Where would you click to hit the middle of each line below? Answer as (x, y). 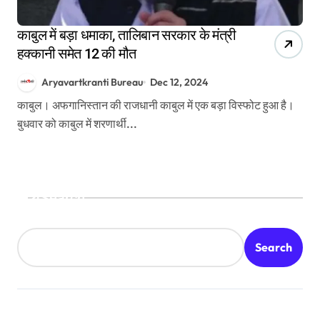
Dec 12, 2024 (179, 82)
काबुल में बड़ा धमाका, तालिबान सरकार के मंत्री (127, 35)
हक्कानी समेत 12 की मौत (77, 53)
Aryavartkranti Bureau (92, 82)
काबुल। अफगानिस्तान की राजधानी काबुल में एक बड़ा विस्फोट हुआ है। (23, 105)
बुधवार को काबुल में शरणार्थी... (77, 124)
